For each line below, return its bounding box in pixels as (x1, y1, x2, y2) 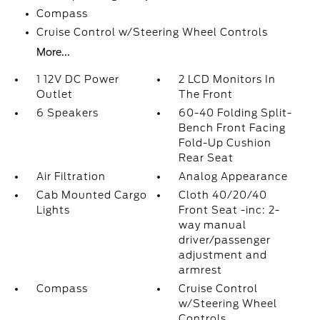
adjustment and (179, 249, 268, 261)
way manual (179, 219, 247, 231)
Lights (36, 204, 70, 216)
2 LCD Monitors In (179, 74, 276, 85)
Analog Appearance (179, 171, 289, 182)
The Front (179, 89, 234, 100)
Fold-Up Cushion (179, 137, 272, 149)
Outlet (36, 89, 73, 100)
